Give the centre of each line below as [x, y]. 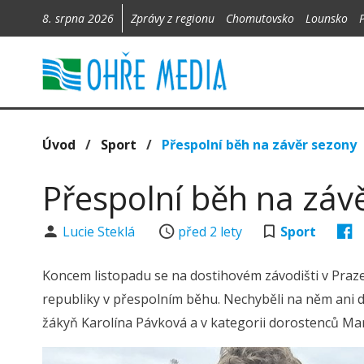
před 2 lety [210, 232]
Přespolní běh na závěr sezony [259, 145]
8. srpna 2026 [78, 18]
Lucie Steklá [100, 232]
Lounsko [327, 18]
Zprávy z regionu [174, 18]
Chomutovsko [260, 18]
